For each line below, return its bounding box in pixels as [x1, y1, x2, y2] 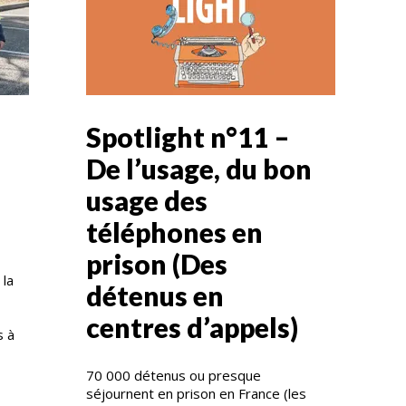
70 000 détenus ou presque [85, 365, 261, 384]
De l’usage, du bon [85, 151, 312, 185]
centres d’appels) [85, 310, 304, 343]
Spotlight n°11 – [85, 120, 290, 153]
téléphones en [85, 215, 263, 248]
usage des [85, 183, 208, 217]
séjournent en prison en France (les [85, 383, 306, 402]
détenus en [85, 278, 224, 312]
